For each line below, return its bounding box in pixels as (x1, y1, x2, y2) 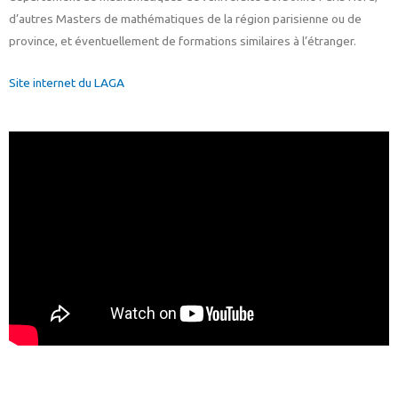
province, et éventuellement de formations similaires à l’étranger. (9, 34, 356, 49)
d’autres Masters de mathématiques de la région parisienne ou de (9, 12, 362, 27)
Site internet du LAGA (9, 76, 124, 91)
